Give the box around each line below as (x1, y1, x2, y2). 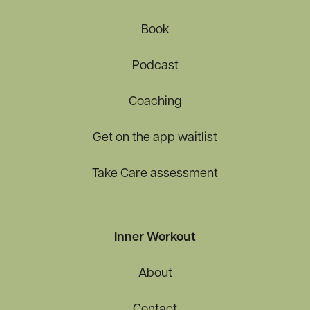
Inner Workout (114, 231, 196, 244)
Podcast (131, 60, 179, 73)
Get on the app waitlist (93, 131, 217, 145)
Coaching (128, 95, 182, 109)
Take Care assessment (92, 167, 218, 181)
